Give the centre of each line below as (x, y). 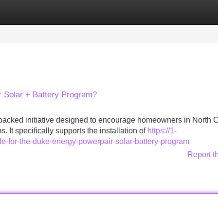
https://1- (162, 131)
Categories (20, 12)
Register (68, 12)
